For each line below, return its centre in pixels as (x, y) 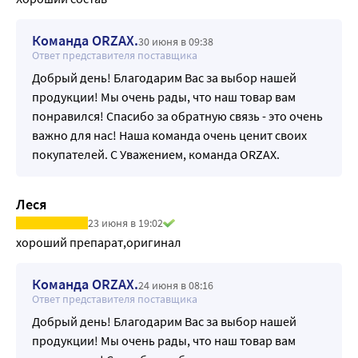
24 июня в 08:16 (176, 285)
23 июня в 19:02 (125, 223)
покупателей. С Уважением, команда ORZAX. (156, 154)
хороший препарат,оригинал (99, 242)
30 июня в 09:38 (176, 41)
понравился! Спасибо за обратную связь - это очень (177, 115)
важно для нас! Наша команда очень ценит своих (169, 135)
